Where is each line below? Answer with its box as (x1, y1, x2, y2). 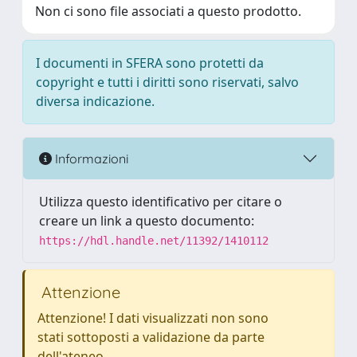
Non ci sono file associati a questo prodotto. (35, 2, 301, 20)
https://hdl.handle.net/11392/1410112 (39, 234, 269, 247)
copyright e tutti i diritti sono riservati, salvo (36, 73, 299, 91)
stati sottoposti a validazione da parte (37, 328, 265, 346)
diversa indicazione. (36, 92, 155, 110)
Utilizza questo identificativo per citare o (39, 193, 282, 210)
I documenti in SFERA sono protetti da (36, 54, 264, 72)
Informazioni (52, 150, 128, 167)
